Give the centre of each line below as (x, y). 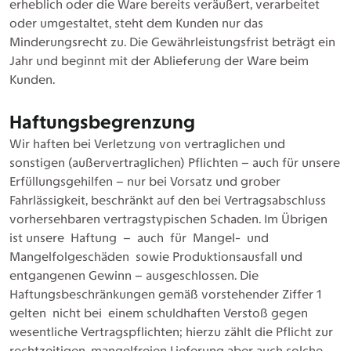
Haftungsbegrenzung (102, 122)
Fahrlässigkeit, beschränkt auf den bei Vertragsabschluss (168, 200)
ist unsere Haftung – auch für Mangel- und (139, 238)
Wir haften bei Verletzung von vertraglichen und (147, 144)
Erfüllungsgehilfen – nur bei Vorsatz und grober (145, 181)
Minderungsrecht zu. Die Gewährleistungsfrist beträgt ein (172, 42)
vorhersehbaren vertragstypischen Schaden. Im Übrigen (168, 219)
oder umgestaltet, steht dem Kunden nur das (136, 23)
